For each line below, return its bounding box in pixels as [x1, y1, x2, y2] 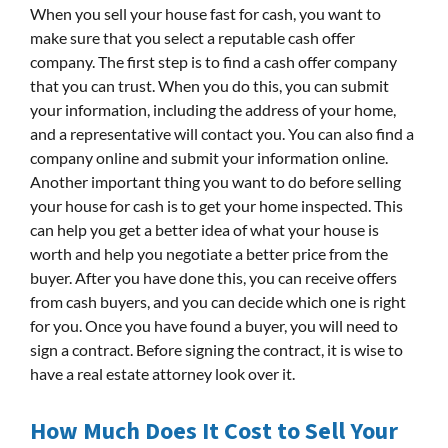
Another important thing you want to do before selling [30, 171, 401, 191]
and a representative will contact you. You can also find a [30, 123, 414, 143]
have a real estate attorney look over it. [30, 363, 295, 383]
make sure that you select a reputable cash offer [30, 27, 355, 47]
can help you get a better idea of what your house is [30, 219, 379, 239]
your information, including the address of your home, [30, 99, 396, 119]
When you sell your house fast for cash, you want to [30, 3, 381, 23]
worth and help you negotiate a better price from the [30, 243, 388, 263]
